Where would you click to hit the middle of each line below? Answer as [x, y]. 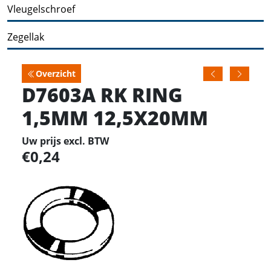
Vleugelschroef [41, 9]
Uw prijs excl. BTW [65, 141]
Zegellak [26, 37]
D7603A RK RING [102, 94]
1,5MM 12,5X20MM [115, 117]
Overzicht [56, 73]
